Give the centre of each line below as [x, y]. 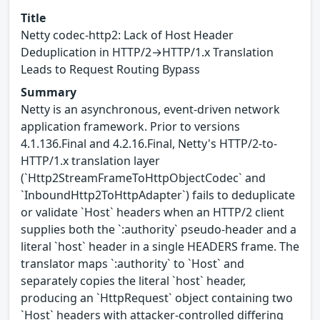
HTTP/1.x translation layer [90, 160]
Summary [49, 92]
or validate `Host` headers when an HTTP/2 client [152, 212]
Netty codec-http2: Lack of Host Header [127, 35]
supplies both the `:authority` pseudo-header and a [159, 229]
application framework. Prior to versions [130, 126]
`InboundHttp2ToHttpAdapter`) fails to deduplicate [158, 195]
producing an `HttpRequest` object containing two [157, 297]
